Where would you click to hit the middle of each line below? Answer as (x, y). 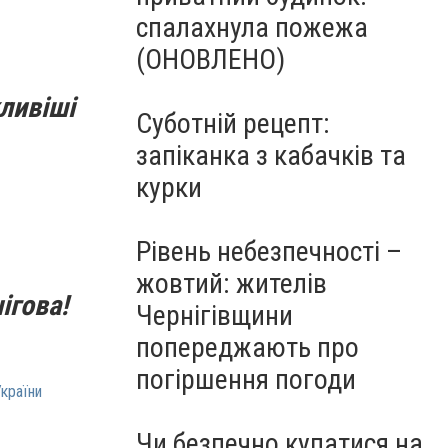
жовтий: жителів (231, 283)
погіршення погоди (246, 379)
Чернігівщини (214, 315)
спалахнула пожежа (252, 27)
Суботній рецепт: (233, 123)
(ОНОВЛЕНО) (210, 59)
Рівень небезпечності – (269, 251)
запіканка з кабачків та (271, 155)
